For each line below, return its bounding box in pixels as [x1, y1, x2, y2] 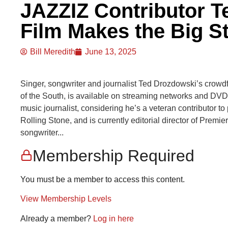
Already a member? [20, 214, 93, 223]
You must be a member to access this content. [20, 175, 185, 184]
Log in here [93, 214, 134, 223]
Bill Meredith [30, 47, 75, 56]
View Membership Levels [20, 194, 111, 204]
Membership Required [33, 146, 194, 165]
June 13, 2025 [85, 47, 136, 56]
